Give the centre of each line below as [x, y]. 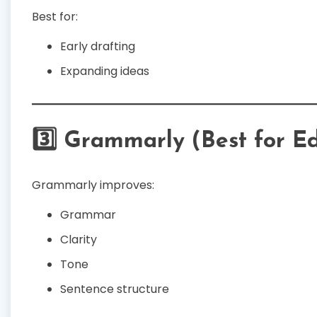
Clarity [79, 240]
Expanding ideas [105, 71]
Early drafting [98, 46]
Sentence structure [115, 289]
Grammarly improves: [93, 185]
